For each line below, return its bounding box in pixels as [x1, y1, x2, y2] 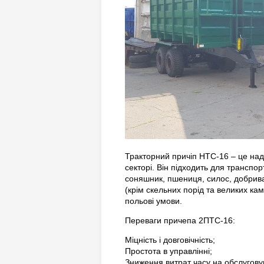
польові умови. [125, 196, 182, 206]
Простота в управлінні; [125, 246, 212, 256]
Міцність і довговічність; [125, 235, 215, 245]
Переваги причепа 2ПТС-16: [125, 216, 235, 225]
